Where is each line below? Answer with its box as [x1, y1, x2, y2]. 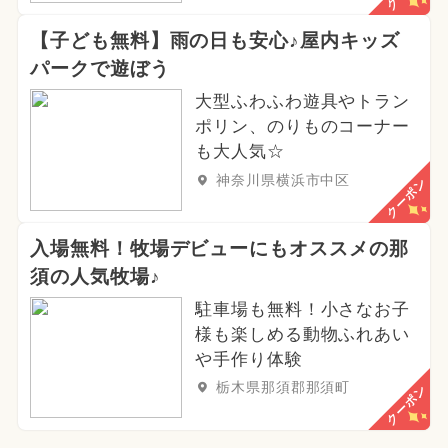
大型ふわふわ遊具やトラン [194, 91, 411, 111]
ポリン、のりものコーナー [194, 116, 411, 136]
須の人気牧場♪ [29, 265, 161, 287]
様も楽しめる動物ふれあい [194, 324, 411, 344]
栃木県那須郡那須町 [215, 379, 351, 396]
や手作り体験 [194, 349, 303, 369]
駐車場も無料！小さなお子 [194, 299, 411, 319]
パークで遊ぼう [29, 57, 170, 79]
